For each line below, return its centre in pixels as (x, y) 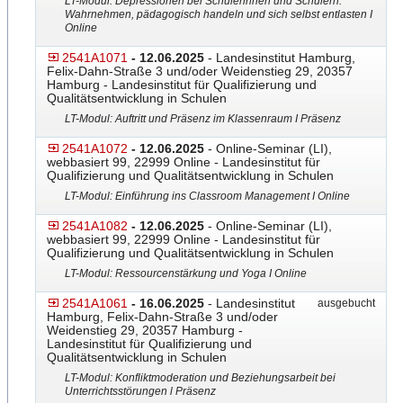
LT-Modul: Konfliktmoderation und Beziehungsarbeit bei (200, 378)
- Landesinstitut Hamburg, (280, 58)
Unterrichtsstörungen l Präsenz (140, 391)
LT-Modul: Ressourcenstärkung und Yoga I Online (186, 273)
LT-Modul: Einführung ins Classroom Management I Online (207, 196)
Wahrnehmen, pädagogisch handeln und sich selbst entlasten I (219, 14)
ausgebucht (344, 303)
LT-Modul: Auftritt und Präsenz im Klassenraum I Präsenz (203, 119)
